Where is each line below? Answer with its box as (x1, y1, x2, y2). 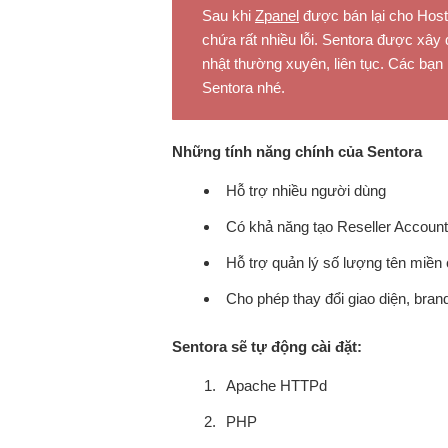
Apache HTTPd (226, 377, 327, 394)
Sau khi (202, 7, 255, 24)
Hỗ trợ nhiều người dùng (226, 182, 386, 199)
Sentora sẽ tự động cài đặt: (172, 338, 362, 355)
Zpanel (255, 7, 299, 24)
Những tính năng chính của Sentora (172, 143, 422, 160)
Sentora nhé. (202, 79, 285, 96)
